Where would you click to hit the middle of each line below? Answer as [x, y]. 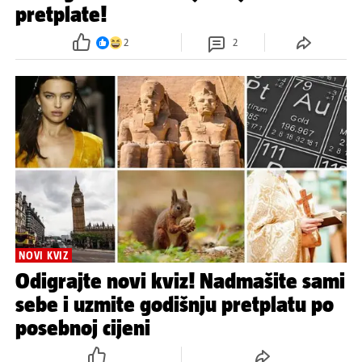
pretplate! [61, 15]
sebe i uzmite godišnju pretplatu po [175, 305]
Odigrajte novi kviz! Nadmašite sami [180, 281]
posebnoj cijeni [83, 328]
